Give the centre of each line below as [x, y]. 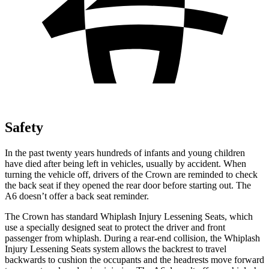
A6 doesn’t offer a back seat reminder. [77, 196]
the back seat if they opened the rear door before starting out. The [128, 185]
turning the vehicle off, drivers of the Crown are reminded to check [131, 174]
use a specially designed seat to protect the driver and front [115, 227]
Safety [24, 127]
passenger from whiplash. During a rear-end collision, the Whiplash [132, 238]
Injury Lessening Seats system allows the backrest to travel [116, 249]
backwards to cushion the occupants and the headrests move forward [134, 259]
